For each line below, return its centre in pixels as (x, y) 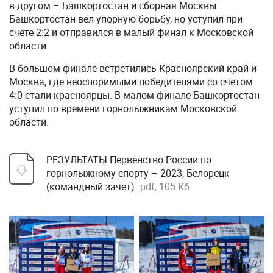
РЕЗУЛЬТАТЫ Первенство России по (129, 160)
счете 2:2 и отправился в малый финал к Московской (131, 32)
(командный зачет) (92, 186)
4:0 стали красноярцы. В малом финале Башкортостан (134, 95)
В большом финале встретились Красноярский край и (133, 68)
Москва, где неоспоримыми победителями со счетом (131, 82)
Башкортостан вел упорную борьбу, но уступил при (126, 19)
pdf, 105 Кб (165, 186)
